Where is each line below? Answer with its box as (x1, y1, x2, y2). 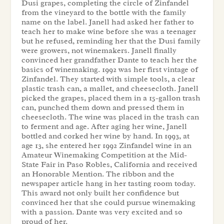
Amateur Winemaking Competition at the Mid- (21, 150, 187, 160)
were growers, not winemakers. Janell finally (21, 45, 176, 55)
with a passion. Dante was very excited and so (21, 207, 182, 217)
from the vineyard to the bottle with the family (21, 7, 186, 17)
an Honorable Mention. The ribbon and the (21, 169, 174, 179)
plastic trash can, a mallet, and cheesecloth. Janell (21, 83, 198, 93)
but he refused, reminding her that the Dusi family (21, 36, 200, 46)
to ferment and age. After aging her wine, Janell (21, 121, 187, 131)
